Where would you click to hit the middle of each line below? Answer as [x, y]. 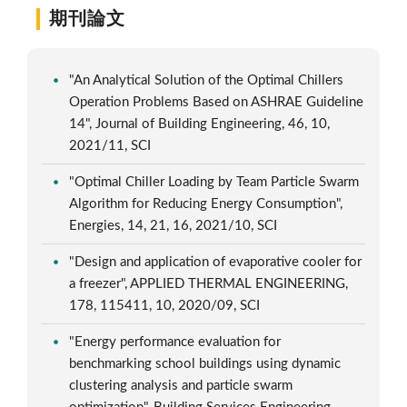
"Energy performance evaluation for [175, 342]
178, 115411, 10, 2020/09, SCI [167, 305]
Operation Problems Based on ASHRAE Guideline [217, 102]
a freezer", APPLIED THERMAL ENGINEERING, [209, 283]
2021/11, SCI [112, 145]
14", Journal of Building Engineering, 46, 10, [200, 124]
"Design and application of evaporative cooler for [216, 262]
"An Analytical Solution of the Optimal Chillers [207, 80]
